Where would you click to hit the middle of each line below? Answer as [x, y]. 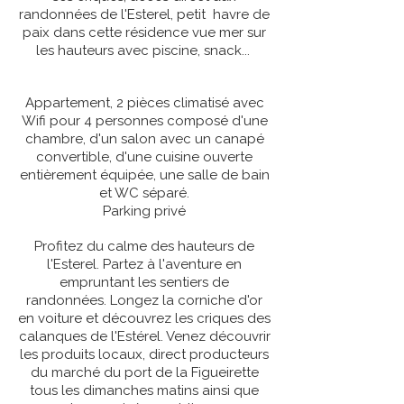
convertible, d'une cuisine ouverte [144, 157]
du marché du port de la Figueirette [144, 372]
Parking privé [144, 211]
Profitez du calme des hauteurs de [144, 246]
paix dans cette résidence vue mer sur [144, 32]
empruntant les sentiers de [144, 282]
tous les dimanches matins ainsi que [144, 390]
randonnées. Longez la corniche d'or [144, 300]
